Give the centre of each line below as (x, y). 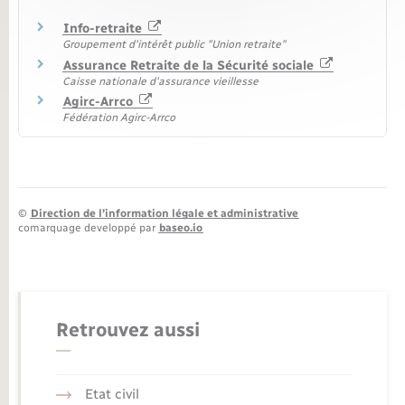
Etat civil (112, 394)
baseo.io (181, 228)
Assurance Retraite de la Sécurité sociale (190, 65)
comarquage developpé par (88, 228)
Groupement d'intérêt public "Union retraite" (174, 44)
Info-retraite (104, 28)
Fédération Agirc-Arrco (119, 118)
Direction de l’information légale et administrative (165, 214)
